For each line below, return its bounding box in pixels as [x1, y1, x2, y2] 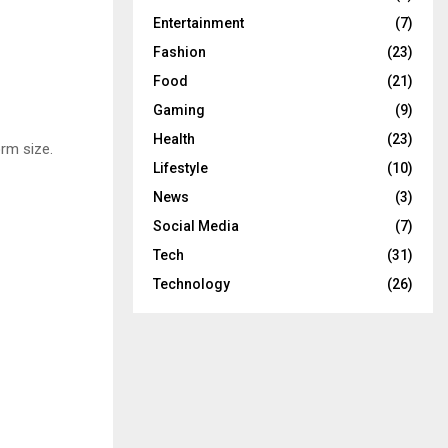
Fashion [153, 43, 206, 60]
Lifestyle [153, 159, 208, 176]
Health [153, 130, 195, 147]
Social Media [153, 217, 239, 234]
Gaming [153, 101, 205, 118]
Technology [153, 275, 230, 292]
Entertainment [153, 14, 244, 31]
